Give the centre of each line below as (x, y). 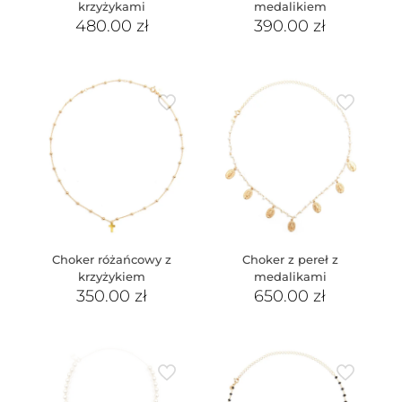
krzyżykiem (112, 276)
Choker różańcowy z (112, 259)
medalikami (290, 276)
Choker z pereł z (290, 259)
